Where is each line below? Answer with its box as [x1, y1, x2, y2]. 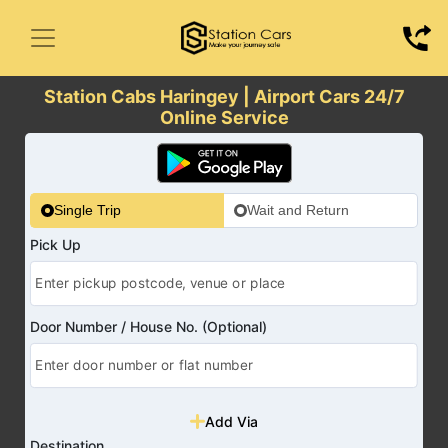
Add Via [205, 412, 258, 430]
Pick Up [30, 236, 81, 254]
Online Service [159, 107, 289, 129]
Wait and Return [247, 202, 349, 219]
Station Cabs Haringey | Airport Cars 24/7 [43, 86, 405, 108]
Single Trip [54, 202, 121, 219]
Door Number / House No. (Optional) [30, 318, 267, 336]
